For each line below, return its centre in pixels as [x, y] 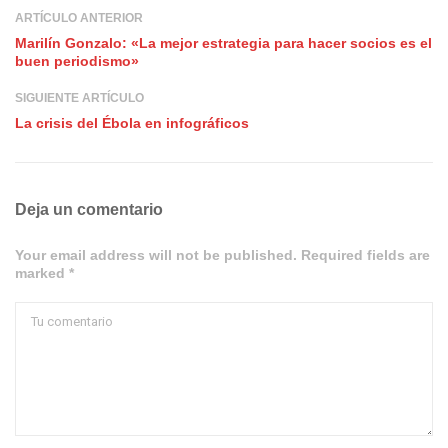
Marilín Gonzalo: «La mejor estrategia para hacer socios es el [223, 43]
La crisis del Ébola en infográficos [132, 123]
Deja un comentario [89, 210]
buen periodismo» [77, 61]
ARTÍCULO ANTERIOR [79, 18]
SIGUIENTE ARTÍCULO [79, 98]
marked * [44, 273]
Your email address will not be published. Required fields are [222, 255]
